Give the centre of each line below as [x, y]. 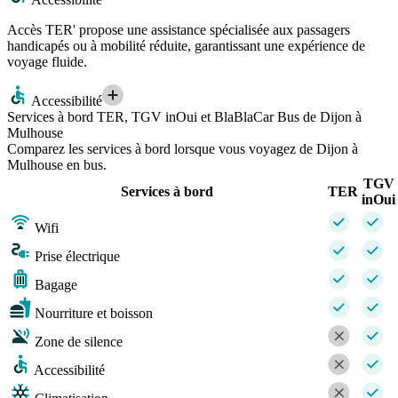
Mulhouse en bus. [57, 165]
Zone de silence [79, 342]
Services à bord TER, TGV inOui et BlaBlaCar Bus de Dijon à [184, 117]
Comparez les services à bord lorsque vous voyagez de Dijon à [183, 149]
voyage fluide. [47, 62]
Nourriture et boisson [94, 314]
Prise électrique [77, 257]
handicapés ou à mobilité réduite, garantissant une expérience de [186, 46]
